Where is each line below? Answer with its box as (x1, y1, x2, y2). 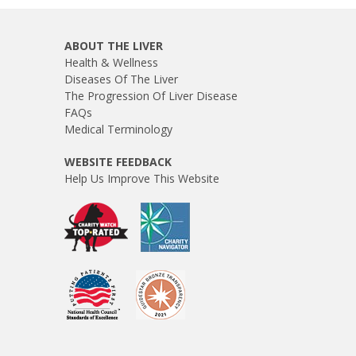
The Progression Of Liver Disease (64, 88, 238, 104)
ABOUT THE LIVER (64, 38, 163, 54)
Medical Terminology (64, 122, 172, 137)
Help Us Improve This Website (64, 171, 219, 187)
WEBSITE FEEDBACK (64, 154, 172, 170)
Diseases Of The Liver (64, 72, 178, 87)
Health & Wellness (64, 55, 158, 71)
